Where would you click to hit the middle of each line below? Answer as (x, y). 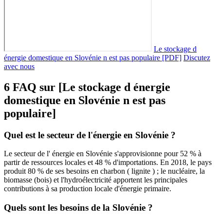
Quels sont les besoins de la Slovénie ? (78, 207)
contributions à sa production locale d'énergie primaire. (88, 189)
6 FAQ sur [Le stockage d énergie (87, 87)
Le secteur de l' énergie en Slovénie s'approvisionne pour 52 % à (103, 154)
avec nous (19, 66)
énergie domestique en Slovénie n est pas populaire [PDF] (93, 57)
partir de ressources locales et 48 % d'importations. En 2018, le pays (108, 163)
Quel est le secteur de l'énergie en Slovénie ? (90, 135)
